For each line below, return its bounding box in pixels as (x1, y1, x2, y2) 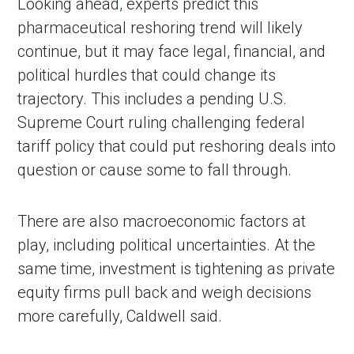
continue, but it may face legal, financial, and (17, 42, 326, 62)
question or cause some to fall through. (17, 160, 292, 180)
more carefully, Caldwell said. (17, 307, 223, 326)
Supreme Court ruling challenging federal (17, 113, 306, 133)
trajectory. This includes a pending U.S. (17, 89, 288, 109)
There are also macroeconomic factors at (17, 212, 307, 232)
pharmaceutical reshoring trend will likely (17, 18, 303, 38)
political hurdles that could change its (17, 66, 277, 85)
